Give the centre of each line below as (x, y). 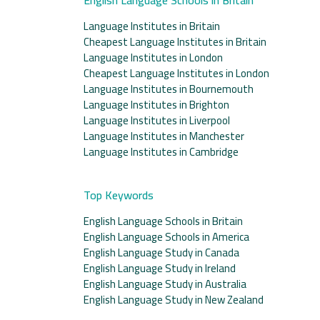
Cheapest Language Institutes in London (176, 73)
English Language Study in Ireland (160, 268)
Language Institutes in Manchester (164, 136)
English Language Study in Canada (161, 252)
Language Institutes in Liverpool (157, 120)
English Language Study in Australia (165, 284)
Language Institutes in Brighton (156, 104)
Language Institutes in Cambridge (161, 151)
